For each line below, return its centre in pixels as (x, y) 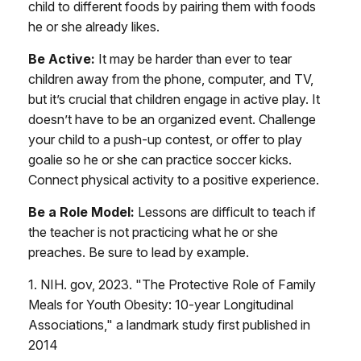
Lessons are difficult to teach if (225, 212)
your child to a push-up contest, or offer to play (165, 139)
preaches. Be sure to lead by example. (139, 252)
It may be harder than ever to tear (193, 59)
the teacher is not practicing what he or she (153, 232)
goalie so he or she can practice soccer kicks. (160, 160)
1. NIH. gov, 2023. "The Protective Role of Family (172, 284)
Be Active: (62, 59)
